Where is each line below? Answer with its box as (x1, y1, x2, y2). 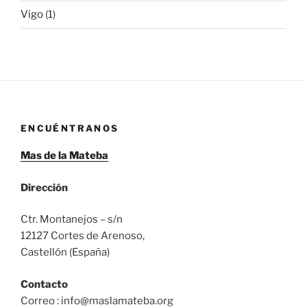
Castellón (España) (21, 246, 110, 259)
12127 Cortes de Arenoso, (21, 230, 145, 243)
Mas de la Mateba (21, 149, 108, 162)
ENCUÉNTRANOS (21, 122, 119, 134)
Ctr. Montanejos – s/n (21, 213, 123, 226)
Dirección (21, 181, 68, 194)
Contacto (21, 278, 68, 291)
